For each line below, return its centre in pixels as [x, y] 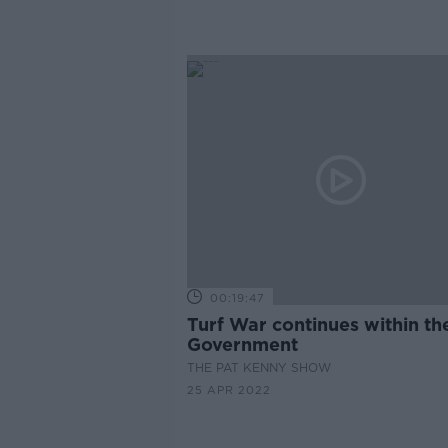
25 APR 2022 [228, 390]
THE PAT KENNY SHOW [258, 367]
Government [242, 344]
